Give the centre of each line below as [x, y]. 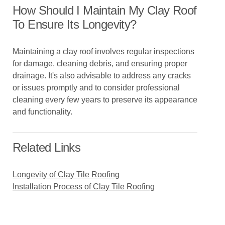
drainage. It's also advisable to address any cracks [102, 76]
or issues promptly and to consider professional [96, 88]
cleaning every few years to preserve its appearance [105, 100]
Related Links [47, 147]
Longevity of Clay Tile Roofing [66, 175]
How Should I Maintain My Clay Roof [105, 10]
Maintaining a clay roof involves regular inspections [103, 51]
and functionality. [42, 112]
